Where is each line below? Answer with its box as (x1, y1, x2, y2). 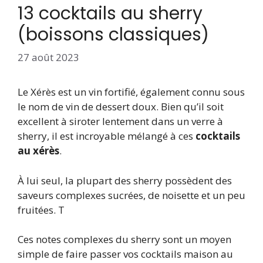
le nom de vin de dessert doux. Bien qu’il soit (18, 100, 224, 114)
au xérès (18, 144, 59, 158)
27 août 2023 (18, 50, 79, 65)
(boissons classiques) (18, 22, 209, 47)
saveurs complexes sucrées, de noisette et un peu (18, 188, 245, 202)
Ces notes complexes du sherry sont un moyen (18, 232, 231, 247)
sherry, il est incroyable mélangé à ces (18, 129, 195, 143)
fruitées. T (18, 203, 65, 217)
